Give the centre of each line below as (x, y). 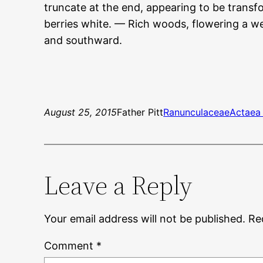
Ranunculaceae (197, 112)
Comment (70, 246)
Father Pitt (140, 112)
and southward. (83, 41)
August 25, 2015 (81, 112)
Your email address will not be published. (145, 219)
